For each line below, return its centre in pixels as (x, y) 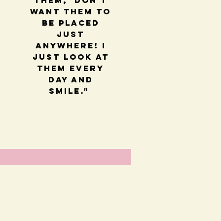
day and (71, 80)
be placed (71, 23)
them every (71, 68)
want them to (71, 12)
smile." (71, 91)
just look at (71, 57)
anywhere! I (71, 46)
